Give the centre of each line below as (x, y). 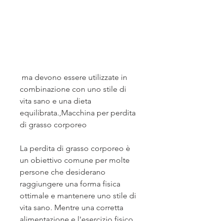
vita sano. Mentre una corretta (72, 208)
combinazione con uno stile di (73, 89)
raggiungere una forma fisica (70, 184)
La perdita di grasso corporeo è (75, 148)
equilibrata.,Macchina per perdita (78, 113)
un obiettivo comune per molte (75, 160)
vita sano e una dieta (55, 101)
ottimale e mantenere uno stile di (78, 196)
